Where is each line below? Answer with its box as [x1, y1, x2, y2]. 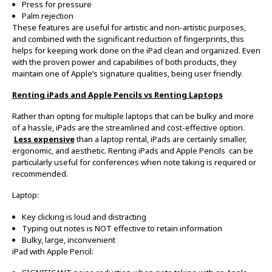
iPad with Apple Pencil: [12, 245, 93, 257]
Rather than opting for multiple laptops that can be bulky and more [12, 110, 254, 122]
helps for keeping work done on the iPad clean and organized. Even [12, 44, 260, 56]
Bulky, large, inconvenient [21, 234, 115, 245]
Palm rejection [21, 10, 73, 21]
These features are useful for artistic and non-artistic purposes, [12, 21, 246, 33]
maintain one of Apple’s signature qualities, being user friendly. [12, 67, 243, 79]
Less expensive [13, 134, 75, 145]
